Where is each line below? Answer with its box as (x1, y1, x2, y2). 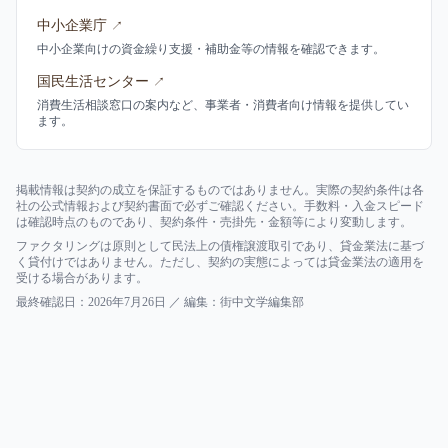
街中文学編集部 (220, 295, 304, 309)
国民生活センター (37, 74, 149, 89)
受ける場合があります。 (16, 271, 148, 285)
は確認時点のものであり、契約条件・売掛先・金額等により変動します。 (16, 215, 412, 229)
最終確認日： (16, 295, 88, 309)
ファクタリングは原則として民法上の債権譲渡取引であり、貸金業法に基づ (16, 239, 424, 253)
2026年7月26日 (88, 295, 166, 309)
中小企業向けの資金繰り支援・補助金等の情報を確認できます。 (37, 42, 385, 56)
